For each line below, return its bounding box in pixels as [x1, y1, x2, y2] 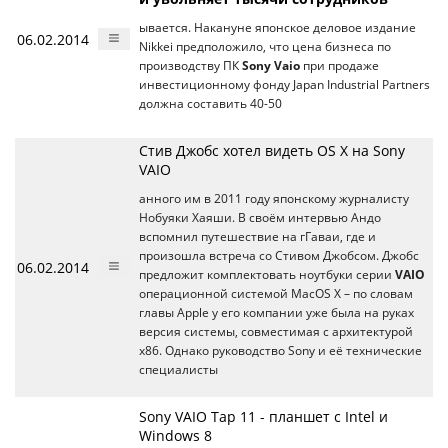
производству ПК [139, 58, 242, 74]
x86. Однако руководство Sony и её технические [139, 343, 422, 359]
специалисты [139, 362, 218, 378]
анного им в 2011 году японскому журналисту [139, 191, 409, 207]
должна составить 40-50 [139, 96, 282, 112]
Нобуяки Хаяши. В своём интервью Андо [139, 210, 381, 226]
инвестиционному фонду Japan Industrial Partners [139, 77, 430, 93]
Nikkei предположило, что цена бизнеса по [139, 39, 391, 55]
